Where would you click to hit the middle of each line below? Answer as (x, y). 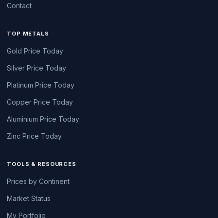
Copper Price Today (40, 102)
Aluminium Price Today (43, 119)
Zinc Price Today (34, 136)
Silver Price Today (36, 68)
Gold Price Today (35, 51)
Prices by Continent (38, 182)
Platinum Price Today (41, 85)
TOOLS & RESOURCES (42, 164)
